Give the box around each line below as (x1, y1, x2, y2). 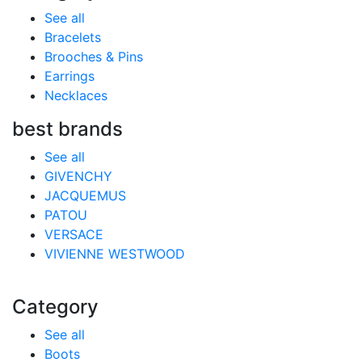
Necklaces (44, 87, 107, 103)
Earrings (44, 68, 95, 84)
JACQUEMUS (44, 187, 126, 204)
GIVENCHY (44, 168, 112, 184)
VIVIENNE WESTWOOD (44, 246, 185, 262)
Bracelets (44, 29, 101, 45)
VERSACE (44, 226, 103, 242)
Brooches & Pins (44, 48, 143, 65)
